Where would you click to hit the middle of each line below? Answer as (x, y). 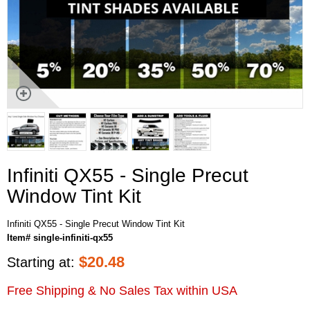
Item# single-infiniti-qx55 (60, 237)
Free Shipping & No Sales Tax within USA (122, 290)
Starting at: (43, 262)
